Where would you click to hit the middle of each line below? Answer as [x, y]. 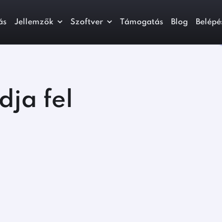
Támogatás [141, 22]
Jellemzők [34, 22]
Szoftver [87, 22]
